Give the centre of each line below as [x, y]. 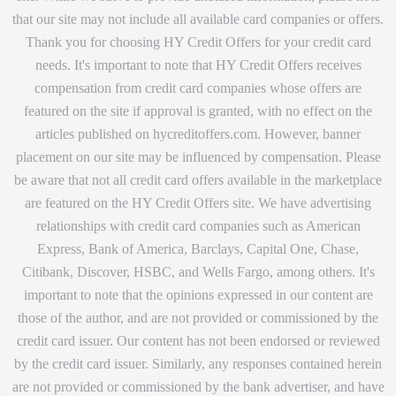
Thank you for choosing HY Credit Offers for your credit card [198, 42]
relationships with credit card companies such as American [198, 225]
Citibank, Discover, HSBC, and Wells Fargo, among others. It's [198, 271]
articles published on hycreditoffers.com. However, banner [198, 133]
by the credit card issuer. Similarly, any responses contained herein [198, 363]
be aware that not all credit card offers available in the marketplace [198, 179]
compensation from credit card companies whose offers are [198, 88]
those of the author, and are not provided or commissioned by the [198, 317]
